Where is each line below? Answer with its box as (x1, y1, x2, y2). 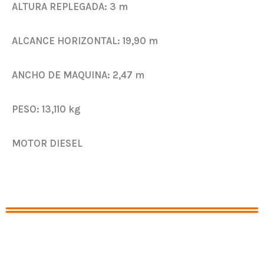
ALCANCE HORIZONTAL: (12, 34, 123, 47)
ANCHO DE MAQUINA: (12, 69, 110, 81)
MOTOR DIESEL (12, 137, 82, 150)
